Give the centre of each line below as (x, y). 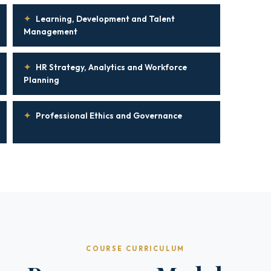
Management (51, 31)
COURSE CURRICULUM (135, 249)
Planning (41, 80)
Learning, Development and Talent (105, 19)
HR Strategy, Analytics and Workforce (111, 67)
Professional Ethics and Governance (109, 116)
